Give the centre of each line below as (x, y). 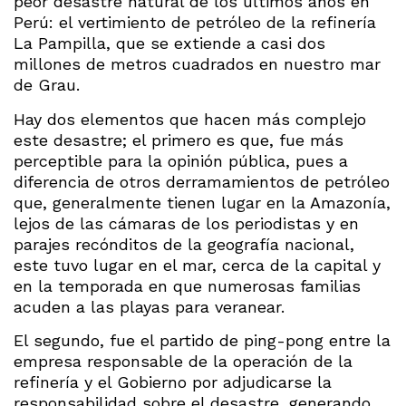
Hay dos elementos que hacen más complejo (190, 119)
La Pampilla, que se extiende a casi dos (169, 43)
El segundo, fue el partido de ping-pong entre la (202, 341)
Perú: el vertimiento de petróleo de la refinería (195, 23)
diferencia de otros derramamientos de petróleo (202, 181)
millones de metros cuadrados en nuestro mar (197, 64)
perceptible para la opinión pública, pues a (181, 160)
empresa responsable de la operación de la (183, 362)
